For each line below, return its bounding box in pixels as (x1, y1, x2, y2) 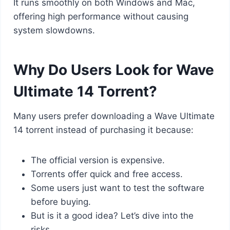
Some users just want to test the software (30, 182, 204, 193)
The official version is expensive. (30, 155, 165, 165)
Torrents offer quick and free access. (30, 168, 183, 179)
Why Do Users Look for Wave (13, 61, 214, 79)
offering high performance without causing (13, 11, 188, 22)
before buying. (30, 196, 91, 207)
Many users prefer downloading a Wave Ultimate (13, 110, 215, 121)
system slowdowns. (13, 25, 95, 35)
